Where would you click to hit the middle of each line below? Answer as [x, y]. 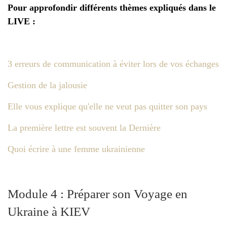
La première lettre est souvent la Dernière [84, 127]
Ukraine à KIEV [49, 211]
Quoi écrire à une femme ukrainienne [76, 149]
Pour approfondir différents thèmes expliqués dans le [112, 7]
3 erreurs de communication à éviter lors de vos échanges [113, 64]
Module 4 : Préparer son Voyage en [98, 193]
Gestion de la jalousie [47, 85]
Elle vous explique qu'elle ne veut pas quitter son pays [107, 106]
